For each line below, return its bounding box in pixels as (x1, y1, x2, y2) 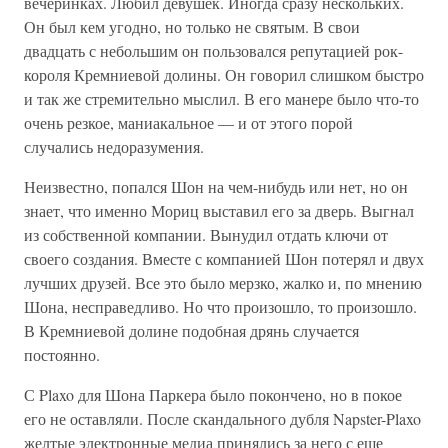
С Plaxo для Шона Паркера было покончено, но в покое (24, 384, 402, 405)
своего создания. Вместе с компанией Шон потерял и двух (24, 248, 424, 269)
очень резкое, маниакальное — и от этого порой (24, 112, 353, 133)
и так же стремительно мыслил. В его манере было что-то (24, 88, 419, 109)
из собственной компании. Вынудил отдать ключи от (24, 224, 388, 245)
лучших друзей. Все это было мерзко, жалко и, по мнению (24, 272, 422, 293)
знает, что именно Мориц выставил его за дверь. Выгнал (24, 200, 414, 221)
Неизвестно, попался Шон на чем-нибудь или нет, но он (24, 176, 408, 197)
